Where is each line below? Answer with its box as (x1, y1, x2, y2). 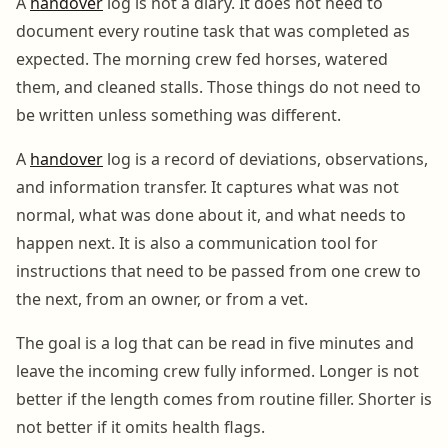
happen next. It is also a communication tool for (16, 231, 378, 254)
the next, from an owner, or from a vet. (16, 287, 308, 310)
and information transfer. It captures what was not (16, 175, 399, 198)
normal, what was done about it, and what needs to (16, 203, 406, 226)
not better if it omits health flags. (16, 415, 265, 438)
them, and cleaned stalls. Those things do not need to (16, 75, 421, 98)
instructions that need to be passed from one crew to (16, 259, 421, 282)
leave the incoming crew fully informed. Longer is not (16, 359, 419, 382)
